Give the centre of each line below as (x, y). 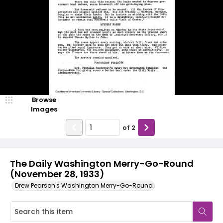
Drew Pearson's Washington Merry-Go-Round (84, 185)
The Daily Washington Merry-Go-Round (102, 164)
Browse (44, 100)
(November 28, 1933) (57, 174)
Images (44, 109)
